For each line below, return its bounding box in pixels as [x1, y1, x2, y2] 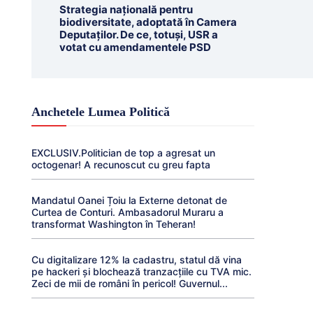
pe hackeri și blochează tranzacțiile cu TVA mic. [31, 265, 252, 277]
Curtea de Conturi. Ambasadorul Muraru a [31, 206, 224, 218]
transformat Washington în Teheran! [31, 218, 196, 230]
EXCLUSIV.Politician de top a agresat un [31, 147, 215, 159]
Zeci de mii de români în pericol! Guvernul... [31, 277, 228, 289]
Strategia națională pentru [59, 3, 193, 16]
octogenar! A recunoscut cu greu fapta [31, 159, 210, 170]
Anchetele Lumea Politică [31, 105, 170, 119]
